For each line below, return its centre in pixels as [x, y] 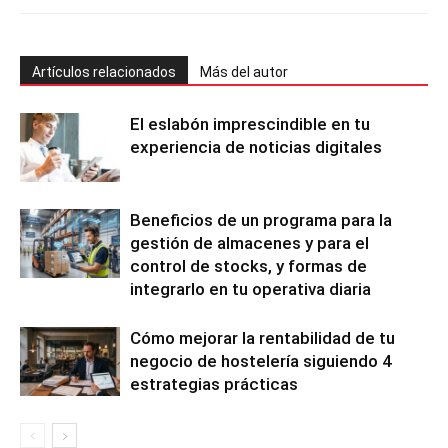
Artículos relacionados [104, 71]
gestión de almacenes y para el [249, 242]
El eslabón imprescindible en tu [250, 123]
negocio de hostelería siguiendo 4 [261, 360]
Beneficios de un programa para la [261, 219]
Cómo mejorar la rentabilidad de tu [262, 337]
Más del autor [244, 71]
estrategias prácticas [214, 383]
